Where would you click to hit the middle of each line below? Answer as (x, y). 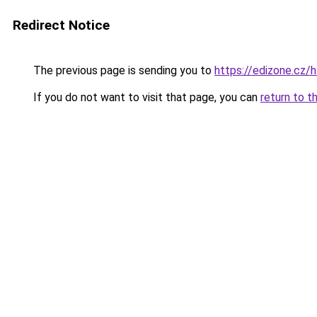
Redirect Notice (61, 25)
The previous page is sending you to (122, 70)
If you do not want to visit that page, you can (145, 97)
